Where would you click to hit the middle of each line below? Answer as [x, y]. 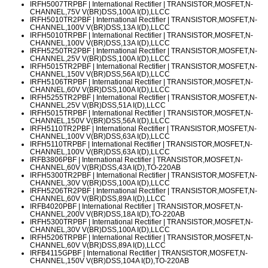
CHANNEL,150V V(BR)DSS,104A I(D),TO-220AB [109, 261]
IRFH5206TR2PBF [60, 191]
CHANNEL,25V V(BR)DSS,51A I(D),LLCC [98, 105]
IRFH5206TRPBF [58, 237]
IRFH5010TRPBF [58, 35]
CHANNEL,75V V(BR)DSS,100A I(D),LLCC [100, 12]
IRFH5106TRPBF [58, 82]
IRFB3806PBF [53, 160]
